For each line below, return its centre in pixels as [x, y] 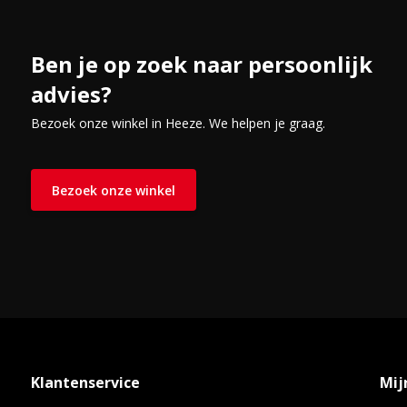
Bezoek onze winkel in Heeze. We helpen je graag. [178, 123]
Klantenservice [85, 382]
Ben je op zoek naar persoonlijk [201, 64]
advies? [71, 94]
